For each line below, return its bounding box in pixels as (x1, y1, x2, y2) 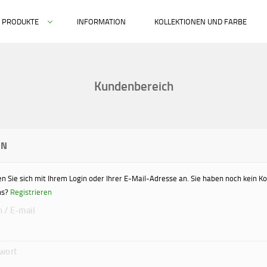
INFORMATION (77, 16, 126, 27)
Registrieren (10, 187, 52, 197)
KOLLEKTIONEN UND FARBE (154, 16, 247, 27)
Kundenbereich (94, 77, 173, 95)
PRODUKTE (2, 16, 39, 27)
